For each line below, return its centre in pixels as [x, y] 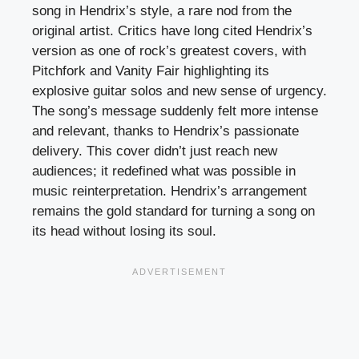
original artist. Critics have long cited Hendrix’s [172, 31]
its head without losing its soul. [124, 232]
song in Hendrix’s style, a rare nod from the [162, 11]
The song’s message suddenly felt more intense [175, 111]
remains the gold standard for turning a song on [173, 212]
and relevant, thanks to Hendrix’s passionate [165, 131]
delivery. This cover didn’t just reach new [155, 151]
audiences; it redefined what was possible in [164, 171]
